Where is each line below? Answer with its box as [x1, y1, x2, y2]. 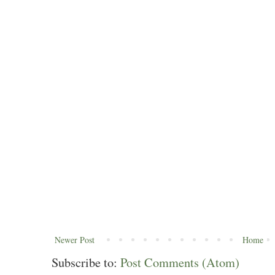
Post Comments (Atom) [120, 254, 239, 271]
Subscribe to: [52, 254, 120, 271]
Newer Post [55, 233, 95, 246]
